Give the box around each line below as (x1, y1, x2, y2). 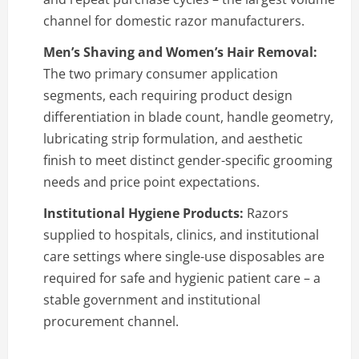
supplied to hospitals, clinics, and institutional (43, 225, 319, 244)
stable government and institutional (43, 290, 260, 309)
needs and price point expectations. (43, 172, 260, 191)
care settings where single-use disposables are (43, 247, 325, 265)
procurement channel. (43, 312, 179, 330)
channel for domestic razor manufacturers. (43, 11, 305, 30)
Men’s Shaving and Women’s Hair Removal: (43, 42, 317, 61)
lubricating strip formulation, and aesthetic (43, 129, 303, 147)
